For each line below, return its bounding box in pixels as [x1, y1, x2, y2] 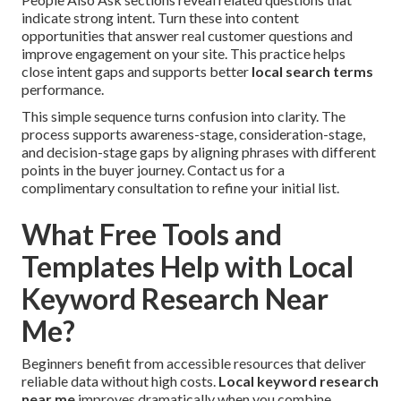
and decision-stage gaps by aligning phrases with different [21, 143, 376, 161]
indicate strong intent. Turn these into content [21, 9, 299, 27]
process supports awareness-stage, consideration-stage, [21, 125, 365, 143]
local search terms [252, 63, 373, 81]
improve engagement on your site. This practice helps [21, 45, 346, 63]
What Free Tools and [21, 217, 282, 252]
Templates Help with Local [21, 249, 354, 285]
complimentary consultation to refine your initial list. [21, 179, 339, 197]
